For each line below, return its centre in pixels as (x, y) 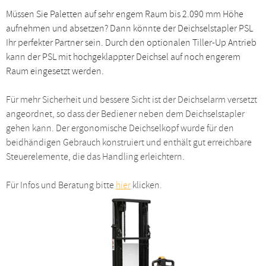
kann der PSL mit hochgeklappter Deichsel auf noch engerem (123, 57)
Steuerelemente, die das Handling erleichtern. (95, 156)
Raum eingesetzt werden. (55, 71)
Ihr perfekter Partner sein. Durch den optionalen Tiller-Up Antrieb (131, 42)
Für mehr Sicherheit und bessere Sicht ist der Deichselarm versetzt (132, 99)
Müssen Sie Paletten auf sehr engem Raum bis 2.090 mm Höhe (125, 14)
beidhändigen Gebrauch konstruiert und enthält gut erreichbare (129, 142)
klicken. (146, 185)
